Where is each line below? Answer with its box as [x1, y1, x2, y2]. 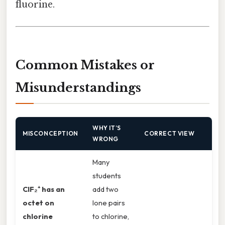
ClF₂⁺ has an [23, 184, 65, 194]
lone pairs [92, 198, 125, 208]
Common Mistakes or [16, 58, 155, 73]
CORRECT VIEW [144, 130, 195, 138]
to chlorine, [92, 211, 129, 221]
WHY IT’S [92, 124, 121, 132]
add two [92, 184, 119, 194]
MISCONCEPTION [23, 130, 78, 138]
